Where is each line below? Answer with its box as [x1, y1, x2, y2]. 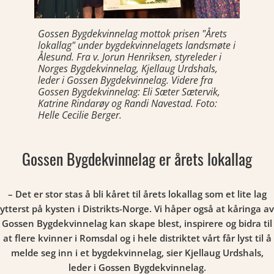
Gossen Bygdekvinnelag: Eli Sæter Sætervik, [38, 85, 220, 98]
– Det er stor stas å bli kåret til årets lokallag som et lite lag [7, 188, 267, 200]
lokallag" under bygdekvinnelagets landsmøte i [38, 39, 235, 52]
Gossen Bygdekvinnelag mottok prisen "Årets [38, 27, 227, 40]
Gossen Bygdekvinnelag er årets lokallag [22, 147, 252, 171]
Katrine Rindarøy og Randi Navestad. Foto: [38, 97, 217, 110]
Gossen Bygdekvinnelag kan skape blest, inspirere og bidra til [2, 217, 272, 229]
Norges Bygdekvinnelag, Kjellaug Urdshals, [38, 62, 218, 75]
